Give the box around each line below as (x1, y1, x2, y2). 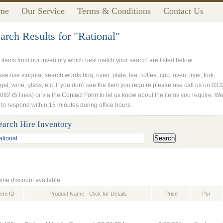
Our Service (21, 6, 65, 16)
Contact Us (163, 6, 204, 16)
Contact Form (62, 92, 98, 99)
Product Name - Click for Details (49, 191, 127, 197)
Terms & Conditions (77, 6, 151, 16)
